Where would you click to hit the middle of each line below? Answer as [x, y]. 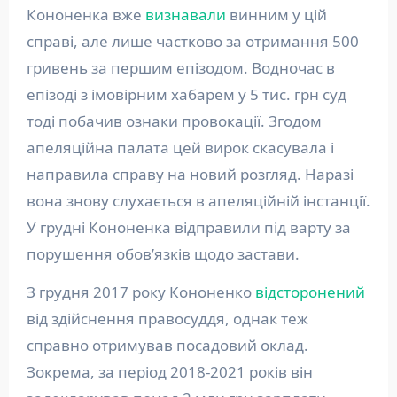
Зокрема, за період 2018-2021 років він [169, 372]
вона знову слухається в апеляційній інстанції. [198, 201]
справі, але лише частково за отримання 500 [192, 41]
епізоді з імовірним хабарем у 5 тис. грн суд [186, 94]
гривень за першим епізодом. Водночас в [180, 68]
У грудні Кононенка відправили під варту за [188, 227]
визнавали [185, 15]
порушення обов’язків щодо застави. [163, 254]
